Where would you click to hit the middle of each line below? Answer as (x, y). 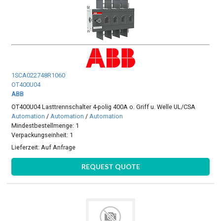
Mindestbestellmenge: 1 (45, 125)
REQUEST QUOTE (110, 167)
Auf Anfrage (58, 147)
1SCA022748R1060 (38, 75)
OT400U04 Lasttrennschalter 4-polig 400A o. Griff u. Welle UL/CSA (104, 107)
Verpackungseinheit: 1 (42, 135)
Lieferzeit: (26, 147)
